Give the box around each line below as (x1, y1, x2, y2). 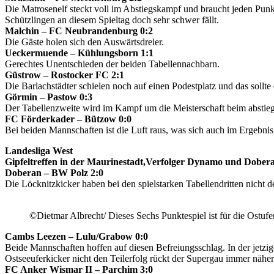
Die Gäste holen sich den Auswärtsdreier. (5, 36, 164, 47)
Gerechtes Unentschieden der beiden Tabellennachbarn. (5, 58, 220, 69)
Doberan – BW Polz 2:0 (5, 167, 103, 178)
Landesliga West (5, 145, 73, 156)
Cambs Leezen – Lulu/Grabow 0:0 (5, 231, 148, 242)
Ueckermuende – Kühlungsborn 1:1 (5, 47, 154, 58)
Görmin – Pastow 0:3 (5, 91, 92, 102)
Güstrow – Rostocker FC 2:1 (5, 69, 124, 80)
